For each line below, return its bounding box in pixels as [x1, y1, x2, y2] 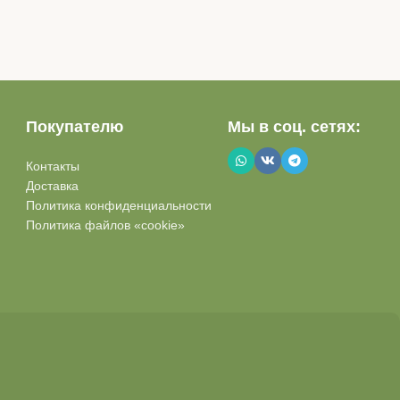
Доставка [25, 179, 79, 193]
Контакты [25, 159, 79, 173]
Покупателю [25, 118, 123, 136]
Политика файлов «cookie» [25, 218, 185, 232]
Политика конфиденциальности [25, 198, 212, 212]
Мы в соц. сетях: [228, 118, 362, 136]
